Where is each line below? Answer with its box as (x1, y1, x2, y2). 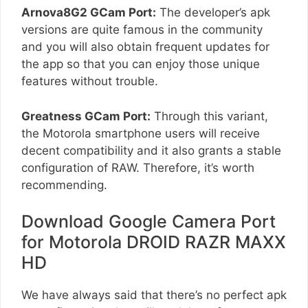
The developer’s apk (156, 5, 270, 20)
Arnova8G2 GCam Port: (21, 5, 156, 20)
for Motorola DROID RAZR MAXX (21, 232, 286, 253)
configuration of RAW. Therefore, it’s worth (21, 160, 254, 175)
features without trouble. (21, 74, 158, 89)
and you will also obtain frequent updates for (21, 40, 269, 54)
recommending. (21, 177, 107, 192)
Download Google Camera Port (21, 211, 276, 232)
